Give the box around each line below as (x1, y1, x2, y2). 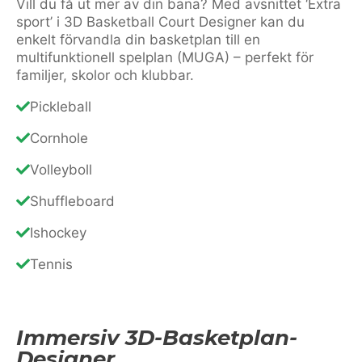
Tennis (30, 255, 73, 272)
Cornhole (30, 129, 88, 146)
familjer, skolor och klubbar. (16, 66, 194, 83)
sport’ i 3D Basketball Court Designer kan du (16, 13, 305, 30)
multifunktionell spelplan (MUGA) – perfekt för (16, 48, 314, 65)
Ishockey (30, 224, 86, 241)
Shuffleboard (30, 192, 115, 209)
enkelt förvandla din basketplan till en (16, 31, 260, 48)
